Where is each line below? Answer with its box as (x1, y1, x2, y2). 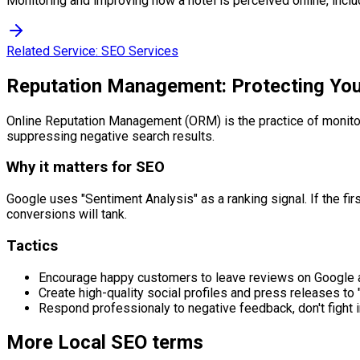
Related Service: (6, 43, 101, 59)
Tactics (6, 236, 58, 255)
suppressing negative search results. (6, 128, 215, 144)
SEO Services (101, 43, 178, 59)
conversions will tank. (6, 207, 127, 223)
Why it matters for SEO (6, 158, 165, 177)
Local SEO (58, 331, 147, 354)
